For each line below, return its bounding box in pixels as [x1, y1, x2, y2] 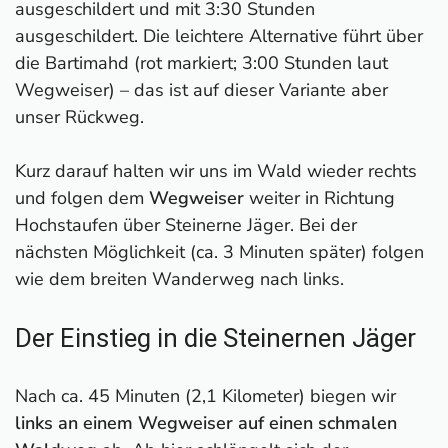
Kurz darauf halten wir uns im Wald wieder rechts [15, 158, 417, 183]
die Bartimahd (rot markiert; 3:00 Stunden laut [15, 50, 388, 75]
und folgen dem [15, 185, 149, 210]
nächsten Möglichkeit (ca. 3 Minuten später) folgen [15, 239, 424, 264]
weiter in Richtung [244, 185, 395, 210]
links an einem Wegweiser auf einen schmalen [15, 410, 397, 435]
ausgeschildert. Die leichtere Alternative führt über [15, 23, 423, 48]
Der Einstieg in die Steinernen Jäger [15, 322, 416, 353]
